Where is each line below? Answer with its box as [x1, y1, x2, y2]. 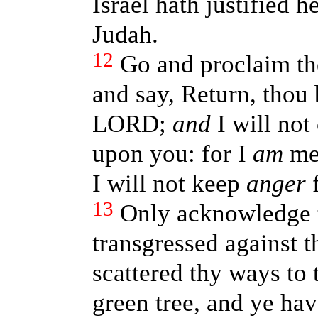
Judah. [92, 21, 158, 48]
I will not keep [92, 170, 246, 197]
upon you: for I [92, 140, 253, 168]
